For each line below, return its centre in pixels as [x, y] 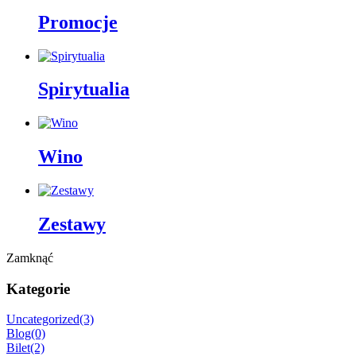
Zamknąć [30, 258]
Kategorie [38, 288]
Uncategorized [43, 319]
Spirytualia [84, 89]
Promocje [78, 22]
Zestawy [72, 224]
